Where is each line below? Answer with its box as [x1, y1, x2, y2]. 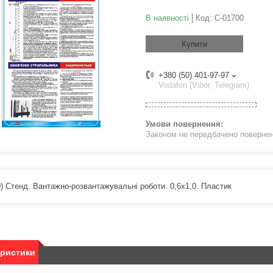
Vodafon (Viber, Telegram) [158, 80, 249, 90]
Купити [182, 40, 207, 49]
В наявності [146, 13, 189, 23]
